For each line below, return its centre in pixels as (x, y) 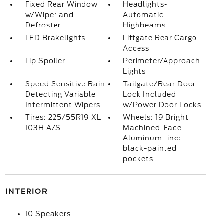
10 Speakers (48, 214)
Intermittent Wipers (62, 105)
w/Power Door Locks (162, 105)
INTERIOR (26, 192)
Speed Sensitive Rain (65, 84)
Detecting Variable (60, 94)
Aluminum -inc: (152, 138)
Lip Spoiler (45, 61)
